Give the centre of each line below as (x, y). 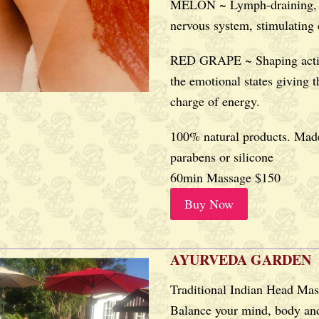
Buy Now (209, 204)
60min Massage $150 (225, 177)
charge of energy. (215, 101)
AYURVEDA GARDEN (241, 260)
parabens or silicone (222, 157)
